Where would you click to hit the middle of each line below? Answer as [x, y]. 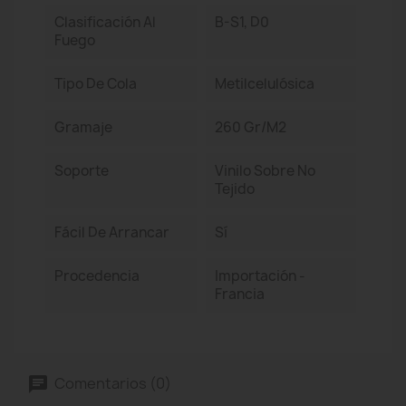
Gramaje [83, 127]
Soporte [82, 171]
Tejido [234, 189]
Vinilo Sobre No [265, 171]
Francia [239, 294]
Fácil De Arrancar [112, 232]
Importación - [260, 276]
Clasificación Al [105, 22]
